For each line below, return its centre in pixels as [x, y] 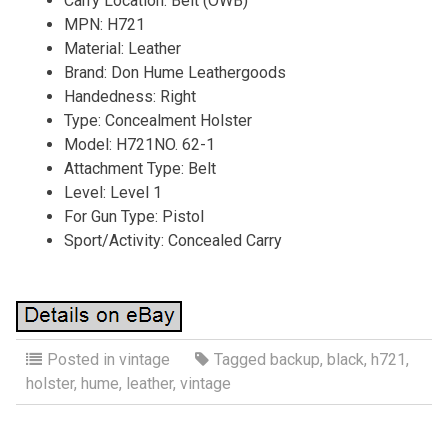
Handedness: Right [129, 96]
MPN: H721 [104, 24]
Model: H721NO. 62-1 [139, 144]
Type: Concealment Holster [157, 120]
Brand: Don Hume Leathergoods [174, 72]
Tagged [241, 359]
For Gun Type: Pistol [133, 216]
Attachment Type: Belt [139, 168]
